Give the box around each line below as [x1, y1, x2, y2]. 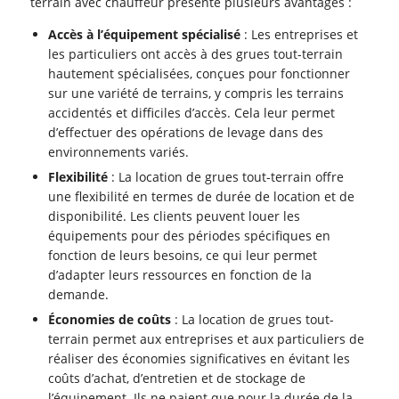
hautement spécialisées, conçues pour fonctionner [48, 65, 351, 83]
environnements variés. [48, 143, 190, 161]
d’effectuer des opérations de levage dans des [48, 124, 324, 142]
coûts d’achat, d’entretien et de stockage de [48, 370, 306, 387]
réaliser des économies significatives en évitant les [48, 350, 351, 368]
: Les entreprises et [240, 26, 359, 44]
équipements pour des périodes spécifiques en [48, 227, 331, 245]
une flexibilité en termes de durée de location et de [48, 188, 355, 206]
